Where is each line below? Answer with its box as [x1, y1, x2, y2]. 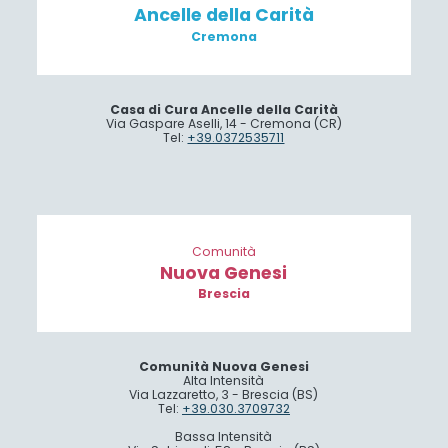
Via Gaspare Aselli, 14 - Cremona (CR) [105, 114, 342, 132]
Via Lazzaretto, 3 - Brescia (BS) [129, 386, 319, 404]
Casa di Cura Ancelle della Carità [109, 100, 338, 118]
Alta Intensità [183, 372, 265, 390]
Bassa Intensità [175, 428, 273, 446]
